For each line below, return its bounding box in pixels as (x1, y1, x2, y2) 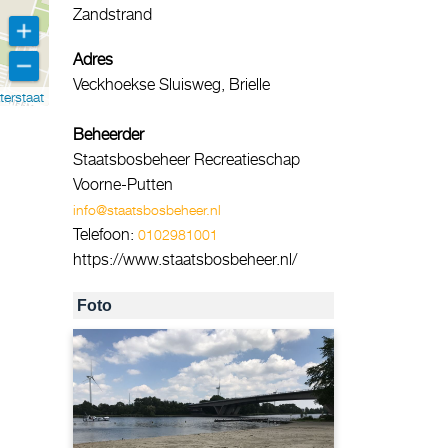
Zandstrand (73, 5, 152, 23)
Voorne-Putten (73, 175, 173, 193)
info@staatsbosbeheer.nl (73, 201, 221, 218)
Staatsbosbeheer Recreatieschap (73, 150, 300, 168)
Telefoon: (73, 225, 138, 243)
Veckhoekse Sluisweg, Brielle (73, 75, 270, 93)
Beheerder (73, 125, 144, 143)
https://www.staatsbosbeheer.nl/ (73, 250, 297, 268)
